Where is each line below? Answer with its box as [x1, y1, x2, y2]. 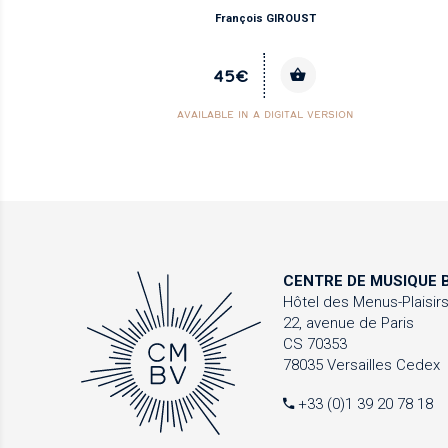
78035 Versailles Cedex [283, 356, 441, 375]
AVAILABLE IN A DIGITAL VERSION [176, 108, 354, 122]
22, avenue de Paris [283, 314, 415, 333]
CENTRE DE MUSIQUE [283, 272, 438, 291]
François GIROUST [214, 11, 316, 25]
